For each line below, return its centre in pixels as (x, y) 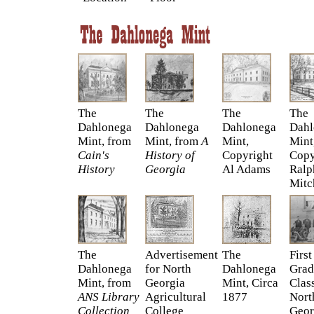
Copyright (247, 155)
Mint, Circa (250, 283)
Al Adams (246, 169)
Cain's (94, 155)
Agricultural (176, 297)
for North (168, 269)
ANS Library (109, 297)
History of (170, 155)
